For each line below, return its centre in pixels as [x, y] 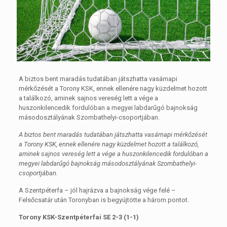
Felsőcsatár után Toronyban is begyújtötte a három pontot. [104, 200]
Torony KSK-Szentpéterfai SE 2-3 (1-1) [79, 217]
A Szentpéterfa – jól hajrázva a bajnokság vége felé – [97, 190]
